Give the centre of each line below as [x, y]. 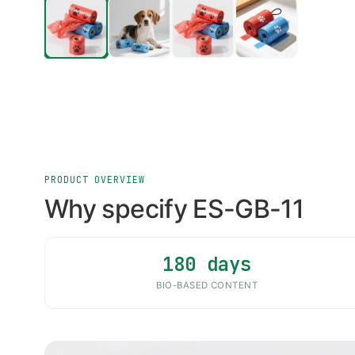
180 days [207, 264]
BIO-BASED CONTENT [207, 285]
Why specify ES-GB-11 [174, 208]
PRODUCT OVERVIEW [95, 179]
